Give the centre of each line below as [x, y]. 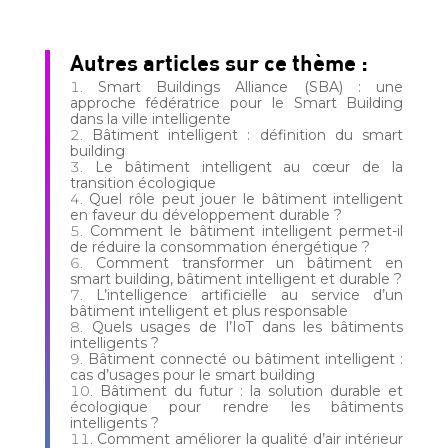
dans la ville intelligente [150, 119]
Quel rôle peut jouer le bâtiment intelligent [246, 199]
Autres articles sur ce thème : [218, 62]
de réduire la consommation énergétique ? [219, 247]
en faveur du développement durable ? [205, 215]
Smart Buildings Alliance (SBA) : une [251, 87]
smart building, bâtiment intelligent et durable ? [235, 279]
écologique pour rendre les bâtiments [236, 407]
